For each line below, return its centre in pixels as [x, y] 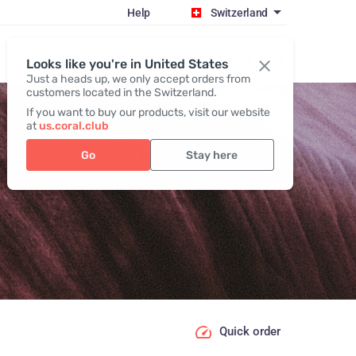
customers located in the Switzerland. [121, 93]
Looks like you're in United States [127, 64]
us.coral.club [74, 126]
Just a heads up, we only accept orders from [138, 79]
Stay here [212, 155]
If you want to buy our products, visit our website [148, 112]
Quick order [250, 332]
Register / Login [172, 57]
